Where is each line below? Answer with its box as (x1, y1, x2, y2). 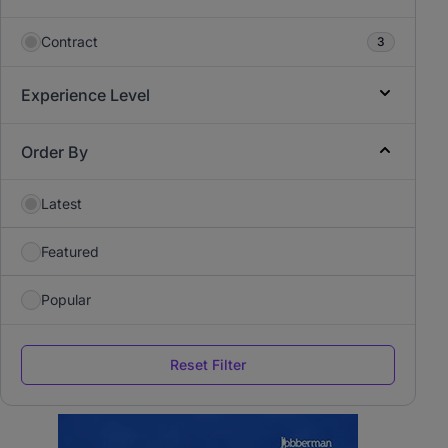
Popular (41, 291, 91, 308)
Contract (41, 33, 98, 50)
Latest (41, 194, 82, 212)
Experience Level (21, 85, 150, 105)
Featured (41, 242, 99, 260)
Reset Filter (170, 356, 246, 373)
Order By (21, 142, 88, 162)
